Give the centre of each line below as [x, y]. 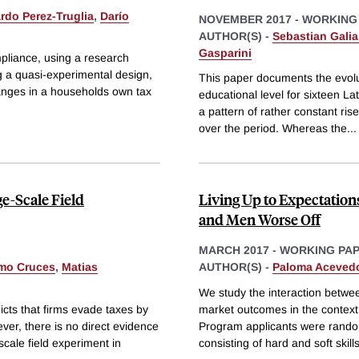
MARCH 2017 [234, 250]
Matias [80, 267]
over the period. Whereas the [273, 129]
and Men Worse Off [260, 220]
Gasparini [225, 52]
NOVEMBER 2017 [245, 19]
